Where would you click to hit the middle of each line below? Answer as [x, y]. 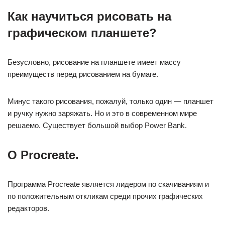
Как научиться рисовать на [89, 16]
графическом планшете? [82, 33]
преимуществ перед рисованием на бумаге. [83, 74]
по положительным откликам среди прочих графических [105, 196]
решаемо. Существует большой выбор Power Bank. [97, 125]
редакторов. [28, 208]
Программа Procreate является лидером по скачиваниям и [108, 184]
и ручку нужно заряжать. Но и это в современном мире [102, 113]
